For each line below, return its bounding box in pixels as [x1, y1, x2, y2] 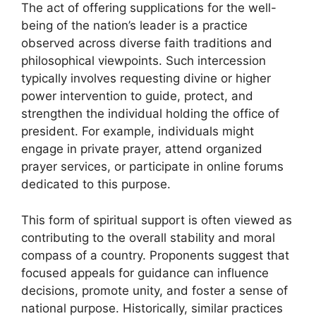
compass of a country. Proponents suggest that [21, 248, 289, 262]
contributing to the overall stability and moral [21, 230, 275, 245]
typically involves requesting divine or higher [21, 71, 271, 86]
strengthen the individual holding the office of [21, 107, 279, 121]
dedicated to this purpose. [21, 177, 171, 192]
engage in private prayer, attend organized [21, 142, 262, 157]
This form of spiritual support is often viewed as [21, 212, 292, 227]
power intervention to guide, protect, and [21, 89, 253, 104]
